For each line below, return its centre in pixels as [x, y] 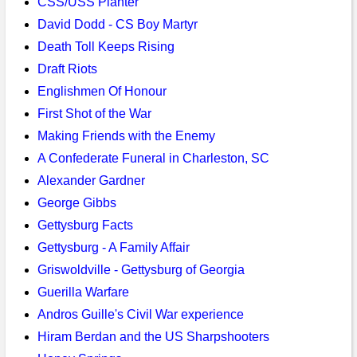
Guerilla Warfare [83, 292]
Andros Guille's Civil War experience [140, 314]
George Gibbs [76, 203]
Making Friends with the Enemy [126, 136]
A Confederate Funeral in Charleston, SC [153, 158]
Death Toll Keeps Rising [106, 47]
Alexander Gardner [91, 180]
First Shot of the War [94, 114]
